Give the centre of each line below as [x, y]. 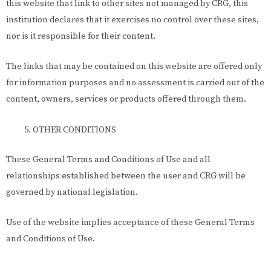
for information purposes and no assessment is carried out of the [135, 83]
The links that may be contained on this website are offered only [134, 67]
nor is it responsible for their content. [81, 37]
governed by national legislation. [72, 192]
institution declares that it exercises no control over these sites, [132, 20]
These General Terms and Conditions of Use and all [108, 159]
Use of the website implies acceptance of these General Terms [130, 222]
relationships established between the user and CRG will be [126, 176]
